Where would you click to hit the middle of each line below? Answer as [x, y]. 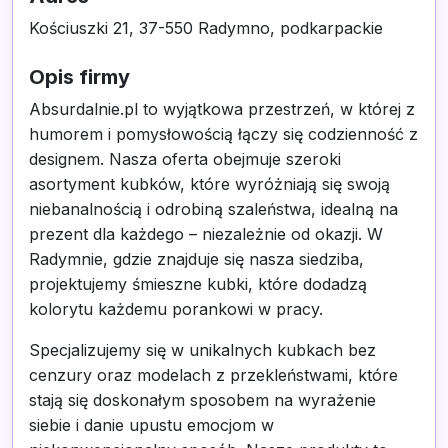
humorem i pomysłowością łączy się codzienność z [223, 134]
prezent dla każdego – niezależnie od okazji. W [206, 234]
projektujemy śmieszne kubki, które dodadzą [198, 284]
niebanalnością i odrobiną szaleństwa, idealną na [213, 209]
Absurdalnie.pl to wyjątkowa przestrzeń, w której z [222, 109]
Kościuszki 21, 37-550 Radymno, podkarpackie [206, 28]
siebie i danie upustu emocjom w [151, 425]
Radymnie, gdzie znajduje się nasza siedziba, [196, 259]
